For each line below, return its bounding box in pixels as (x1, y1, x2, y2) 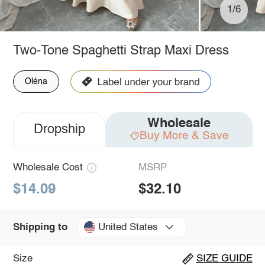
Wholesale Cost (12, 162, 83, 173)
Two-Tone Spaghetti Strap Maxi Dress (12, 44, 229, 57)
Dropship (33, 122, 85, 136)
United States (98, 222, 158, 232)
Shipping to (12, 222, 67, 232)
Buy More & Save (139, 130, 229, 141)
